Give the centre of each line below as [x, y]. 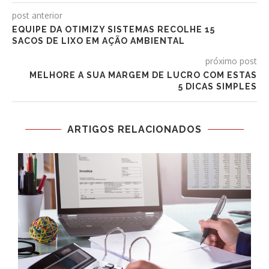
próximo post [231, 61]
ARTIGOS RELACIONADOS [134, 130]
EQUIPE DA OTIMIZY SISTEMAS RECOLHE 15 [113, 30]
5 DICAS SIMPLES [218, 87]
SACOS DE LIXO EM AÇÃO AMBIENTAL [98, 41]
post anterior [37, 16]
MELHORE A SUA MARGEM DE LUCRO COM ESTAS [143, 75]
